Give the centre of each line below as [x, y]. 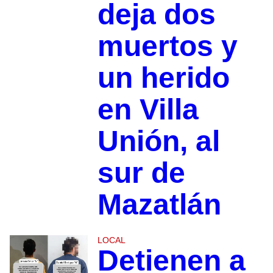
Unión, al [158, 141]
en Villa [148, 110]
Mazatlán [159, 205]
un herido [163, 78]
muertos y [167, 46]
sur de [141, 173]
